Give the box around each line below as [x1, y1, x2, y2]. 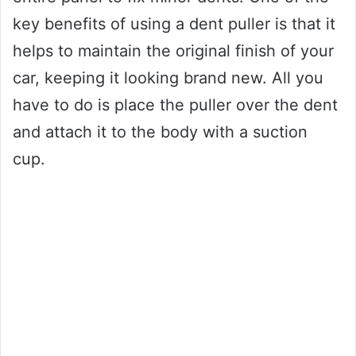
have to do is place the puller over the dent [13, 95, 338, 114]
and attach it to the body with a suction [13, 122, 308, 141]
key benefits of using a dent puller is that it [13, 14, 335, 33]
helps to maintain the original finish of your [13, 41, 334, 60]
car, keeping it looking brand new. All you [13, 68, 323, 87]
